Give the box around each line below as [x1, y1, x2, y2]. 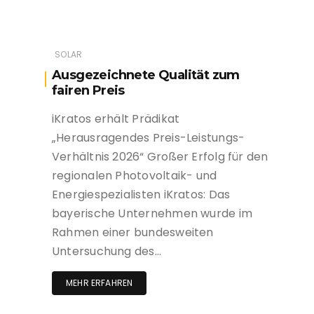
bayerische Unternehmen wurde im [52, 205, 252, 222]
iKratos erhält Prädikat [52, 111, 180, 128]
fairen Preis [52, 83, 125, 99]
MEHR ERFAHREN [66, 277, 133, 289]
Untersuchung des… [52, 243, 161, 260]
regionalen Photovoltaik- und [52, 168, 217, 184]
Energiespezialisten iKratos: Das [52, 186, 231, 203]
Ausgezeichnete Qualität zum [52, 67, 240, 83]
